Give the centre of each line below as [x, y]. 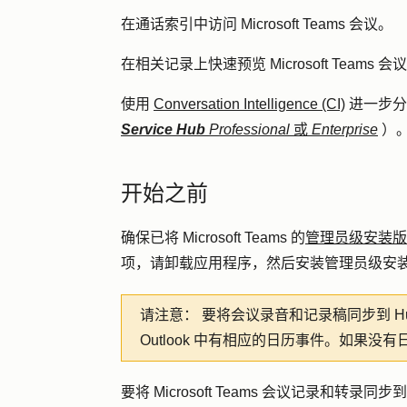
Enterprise [345, 129]
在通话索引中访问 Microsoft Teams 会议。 [258, 24]
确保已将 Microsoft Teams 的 [213, 238]
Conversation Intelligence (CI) [249, 104]
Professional [251, 129]
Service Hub [163, 129]
